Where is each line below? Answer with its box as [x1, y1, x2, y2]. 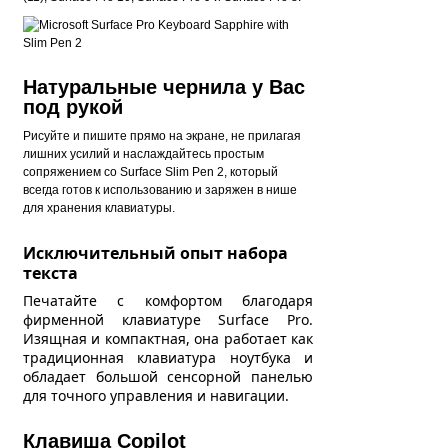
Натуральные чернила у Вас [23, 76, 305, 98]
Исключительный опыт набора [23, 242, 288, 264]
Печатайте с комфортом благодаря [23, 291, 313, 310]
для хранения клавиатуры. [23, 201, 175, 215]
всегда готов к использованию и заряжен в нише [23, 183, 297, 197]
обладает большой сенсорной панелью [23, 367, 313, 386]
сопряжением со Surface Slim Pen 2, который [23, 165, 278, 179]
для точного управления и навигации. [23, 386, 289, 405]
